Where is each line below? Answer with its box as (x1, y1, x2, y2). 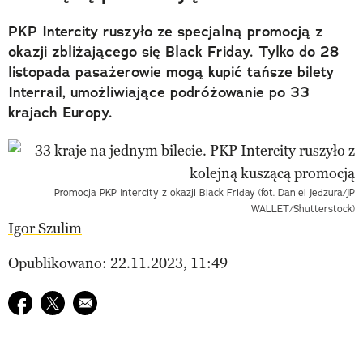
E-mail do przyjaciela (72, 292, 207, 310)
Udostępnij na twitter (40, 292, 176, 310)
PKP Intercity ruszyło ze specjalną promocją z (8, 21, 323, 41)
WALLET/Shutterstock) (251, 202, 355, 215)
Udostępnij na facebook (7, 292, 160, 310)
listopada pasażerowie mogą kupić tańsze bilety (8, 62, 334, 82)
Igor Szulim (8, 219, 82, 237)
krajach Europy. (8, 102, 113, 122)
